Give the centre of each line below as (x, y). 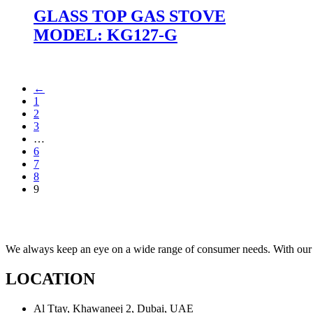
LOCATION (50, 278)
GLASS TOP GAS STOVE (130, 16)
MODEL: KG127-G (105, 35)
